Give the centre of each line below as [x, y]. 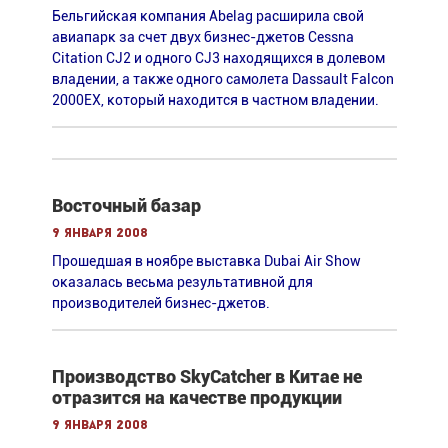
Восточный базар [126, 205]
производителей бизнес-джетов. [160, 302]
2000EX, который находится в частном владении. [215, 99]
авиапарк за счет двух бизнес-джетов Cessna [202, 36]
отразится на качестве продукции [196, 397]
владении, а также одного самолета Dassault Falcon [222, 78]
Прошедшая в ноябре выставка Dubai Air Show [206, 260]
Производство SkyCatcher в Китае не [206, 376]
